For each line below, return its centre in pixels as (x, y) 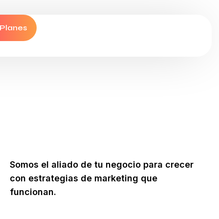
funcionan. (33, 192)
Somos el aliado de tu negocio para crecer (101, 164)
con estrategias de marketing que (83, 178)
